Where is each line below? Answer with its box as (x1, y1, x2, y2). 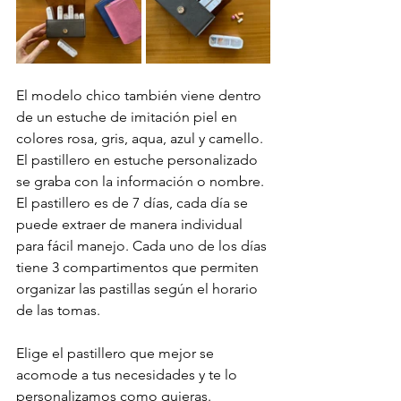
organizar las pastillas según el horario (16, 280, 261, 297)
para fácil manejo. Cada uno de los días (16, 237, 270, 254)
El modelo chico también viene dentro (16, 87, 265, 104)
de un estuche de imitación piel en (16, 108, 241, 125)
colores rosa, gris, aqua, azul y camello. (16, 130, 267, 147)
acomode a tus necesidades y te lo (16, 366, 241, 383)
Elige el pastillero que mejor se (16, 345, 218, 362)
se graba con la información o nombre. (16, 173, 268, 190)
